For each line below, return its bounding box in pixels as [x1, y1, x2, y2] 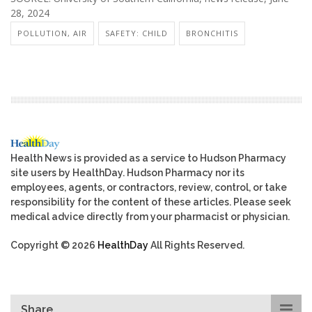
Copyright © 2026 [10, 239, 97, 251]
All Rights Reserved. [148, 239, 244, 251]
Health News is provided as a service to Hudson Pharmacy [10, 152, 286, 164]
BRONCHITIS [186, 27, 238, 38]
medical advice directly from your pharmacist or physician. [10, 210, 290, 222]
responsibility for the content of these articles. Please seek [10, 196, 291, 208]
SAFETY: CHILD [105, 27, 168, 38]
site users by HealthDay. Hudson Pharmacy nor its [10, 166, 244, 178]
